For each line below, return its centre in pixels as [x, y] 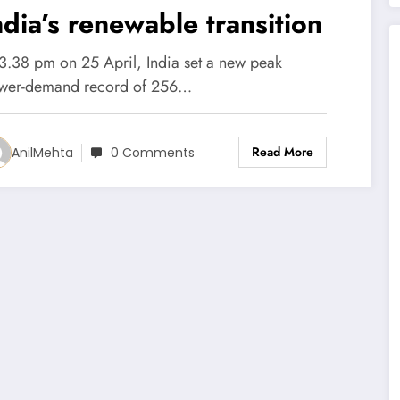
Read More [282, 152]
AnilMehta [43, 152]
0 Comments [153, 153]
